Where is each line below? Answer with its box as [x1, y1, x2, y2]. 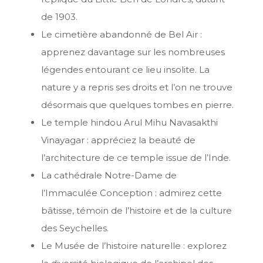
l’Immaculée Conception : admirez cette [41, 187, 222, 199]
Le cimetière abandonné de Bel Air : [41, 29, 202, 41]
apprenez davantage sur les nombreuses [41, 46, 225, 58]
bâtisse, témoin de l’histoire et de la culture [41, 205, 232, 217]
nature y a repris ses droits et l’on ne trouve [41, 82, 232, 93]
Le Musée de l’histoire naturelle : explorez [41, 240, 227, 252]
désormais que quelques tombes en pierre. [41, 99, 234, 111]
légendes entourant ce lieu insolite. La [41, 64, 210, 76]
